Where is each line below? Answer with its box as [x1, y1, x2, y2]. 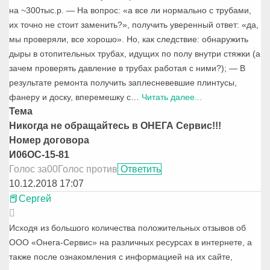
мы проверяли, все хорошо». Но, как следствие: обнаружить [9, 34, 248, 45]
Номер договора [9, 135, 89, 146]
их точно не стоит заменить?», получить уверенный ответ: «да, [9, 20, 259, 30]
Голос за [9, 164, 47, 175]
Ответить [118, 164, 161, 175]
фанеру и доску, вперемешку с [9, 92, 131, 102]
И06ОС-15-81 [9, 149, 69, 160]
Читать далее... [142, 92, 202, 102]
